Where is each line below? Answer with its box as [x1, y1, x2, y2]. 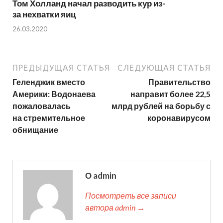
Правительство [148, 77, 211, 87]
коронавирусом [147, 112, 211, 122]
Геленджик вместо [12, 77, 85, 87]
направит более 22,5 [130, 89, 211, 99]
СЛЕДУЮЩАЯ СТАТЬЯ [117, 63, 211, 72]
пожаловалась [12, 101, 71, 111]
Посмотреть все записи [85, 190, 176, 200]
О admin [85, 170, 116, 181]
